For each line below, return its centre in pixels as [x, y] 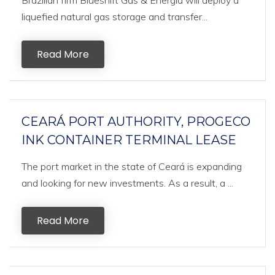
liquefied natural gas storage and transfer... [114, 17]
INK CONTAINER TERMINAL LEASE [129, 140]
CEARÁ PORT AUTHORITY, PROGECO [136, 122]
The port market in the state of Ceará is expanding [132, 166]
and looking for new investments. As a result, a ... [127, 183]
